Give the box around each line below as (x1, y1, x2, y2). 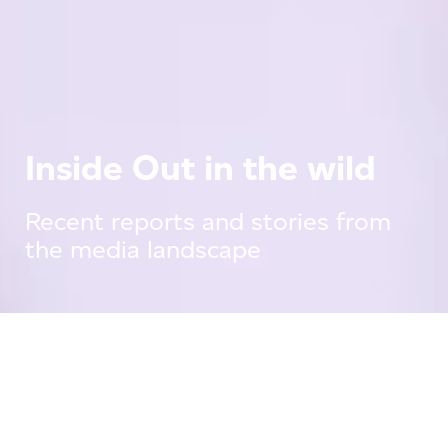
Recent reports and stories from (25, 206, 391, 236)
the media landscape (25, 234, 261, 264)
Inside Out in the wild (25, 146, 376, 189)
